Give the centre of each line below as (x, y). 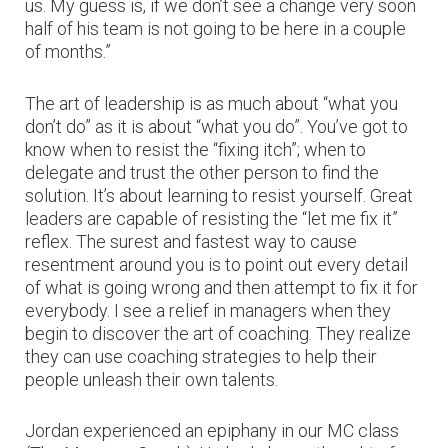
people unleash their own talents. (151, 379)
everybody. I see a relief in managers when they (208, 310)
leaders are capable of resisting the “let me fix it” (211, 218)
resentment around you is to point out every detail (216, 264)
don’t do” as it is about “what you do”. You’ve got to (216, 126)
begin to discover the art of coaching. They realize (218, 333)
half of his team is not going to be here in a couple (215, 28)
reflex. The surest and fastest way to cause (191, 241)
